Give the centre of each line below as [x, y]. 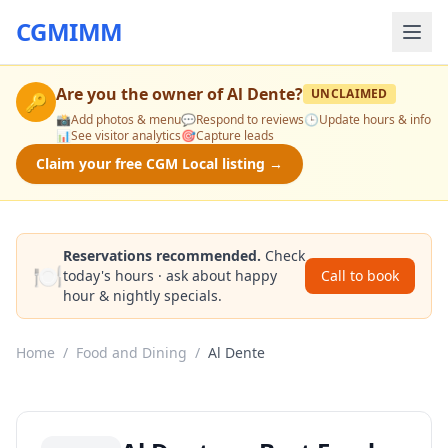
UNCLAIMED [349, 93]
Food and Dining [131, 352]
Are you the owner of [141, 94]
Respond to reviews [250, 119]
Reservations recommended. [162, 255]
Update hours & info [375, 119]
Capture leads [235, 135]
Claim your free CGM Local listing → [159, 163]
